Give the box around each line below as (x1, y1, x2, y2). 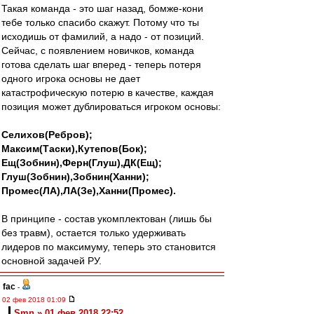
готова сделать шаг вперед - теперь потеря (1, 59, 201, 70)
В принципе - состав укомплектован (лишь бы (1, 213, 212, 224)
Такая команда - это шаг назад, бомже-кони (1, 3, 203, 14)
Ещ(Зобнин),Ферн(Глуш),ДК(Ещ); (1, 157, 162, 168)
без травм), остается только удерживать (1, 227, 186, 238)
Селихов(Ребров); (1, 129, 93, 140)
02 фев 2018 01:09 (2, 296, 68, 303)
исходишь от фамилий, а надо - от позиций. (1, 31, 204, 42)
